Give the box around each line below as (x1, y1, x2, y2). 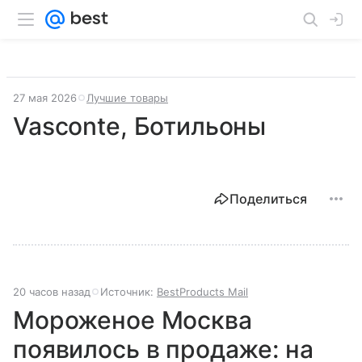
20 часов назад (13, 285, 90, 298)
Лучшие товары (86, 91, 168, 104)
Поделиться (229, 191, 307, 207)
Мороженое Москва (13, 305, 252, 335)
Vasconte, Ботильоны (13, 112, 267, 141)
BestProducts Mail (157, 285, 248, 298)
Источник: (100, 285, 157, 298)
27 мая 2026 (13, 91, 77, 104)
